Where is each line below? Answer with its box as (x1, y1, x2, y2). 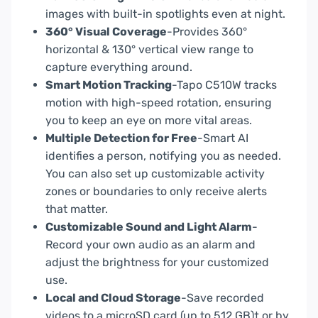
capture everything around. (45, 60, 192, 74)
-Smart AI (197, 131, 248, 145)
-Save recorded (181, 290, 264, 305)
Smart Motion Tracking (45, 77, 172, 92)
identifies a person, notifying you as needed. (45, 148, 281, 163)
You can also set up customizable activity (45, 166, 265, 180)
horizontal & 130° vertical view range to (45, 42, 253, 56)
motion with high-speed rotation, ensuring (45, 95, 272, 109)
